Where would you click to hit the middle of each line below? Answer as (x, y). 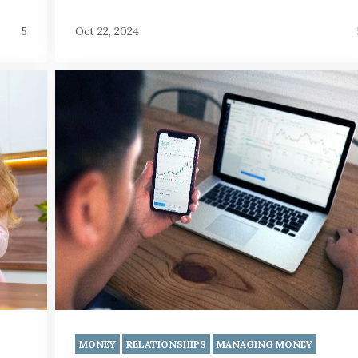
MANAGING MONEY (265, 344)
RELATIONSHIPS (166, 344)
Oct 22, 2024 (107, 32)
